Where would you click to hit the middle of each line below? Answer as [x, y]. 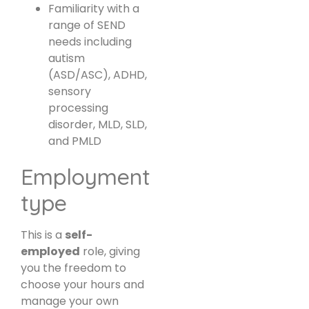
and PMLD [75, 141]
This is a [43, 235]
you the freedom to [73, 268]
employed [50, 252]
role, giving [110, 252]
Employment [86, 177]
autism [67, 59]
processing [78, 108]
